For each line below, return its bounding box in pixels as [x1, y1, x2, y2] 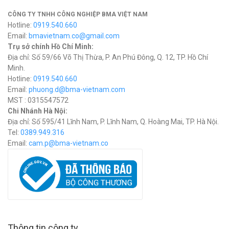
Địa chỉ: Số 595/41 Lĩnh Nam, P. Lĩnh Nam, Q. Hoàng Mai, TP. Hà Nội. [8, 118, 219, 126]
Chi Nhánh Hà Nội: [8, 107, 67, 115]
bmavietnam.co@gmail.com [29, 32, 120, 40]
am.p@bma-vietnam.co [32, 139, 108, 147]
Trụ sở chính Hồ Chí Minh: [8, 42, 94, 51]
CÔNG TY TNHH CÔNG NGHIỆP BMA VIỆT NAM [8, 11, 148, 18]
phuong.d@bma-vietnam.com [29, 85, 125, 94]
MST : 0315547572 [8, 96, 68, 104]
